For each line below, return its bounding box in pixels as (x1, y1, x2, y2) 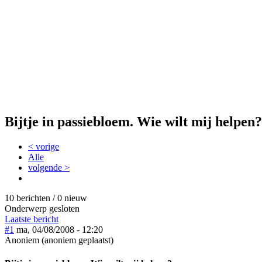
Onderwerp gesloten (5, 204, 80, 214)
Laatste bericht (5, 214, 58, 225)
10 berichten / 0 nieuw (5, 193, 87, 204)
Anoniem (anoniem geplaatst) (5, 235, 113, 246)
